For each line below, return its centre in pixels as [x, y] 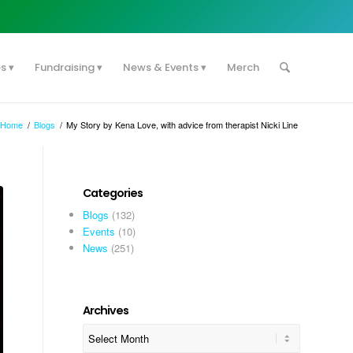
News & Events [160, 67]
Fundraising [64, 67]
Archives [106, 310]
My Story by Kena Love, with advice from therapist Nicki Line [182, 124]
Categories [113, 193]
